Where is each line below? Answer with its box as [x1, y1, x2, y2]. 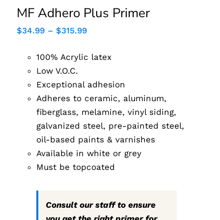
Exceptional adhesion [36, 79, 126, 89]
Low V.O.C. [36, 65, 79, 76]
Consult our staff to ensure [46, 199, 156, 210]
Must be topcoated [36, 162, 115, 172]
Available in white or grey [36, 148, 142, 158]
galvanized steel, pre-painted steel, [36, 120, 185, 131]
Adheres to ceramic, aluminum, [36, 93, 167, 103]
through [86, 54, 119, 64]
